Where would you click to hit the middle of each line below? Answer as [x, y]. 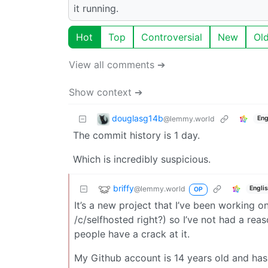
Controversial [172, 37]
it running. [96, 8]
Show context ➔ [106, 92]
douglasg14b [138, 118]
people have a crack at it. [132, 234]
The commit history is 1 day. [136, 135]
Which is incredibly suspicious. [142, 159]
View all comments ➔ [117, 64]
